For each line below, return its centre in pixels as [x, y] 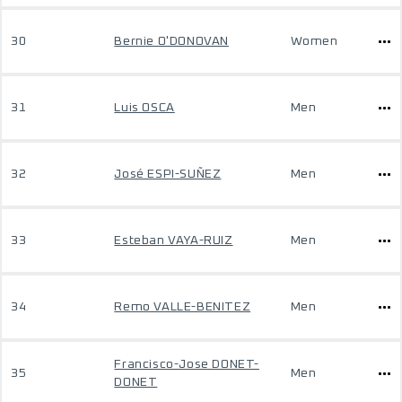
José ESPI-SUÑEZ [168, 174]
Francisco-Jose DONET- [187, 364]
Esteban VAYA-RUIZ [174, 240]
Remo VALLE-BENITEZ [183, 307]
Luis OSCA [144, 108]
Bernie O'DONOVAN [171, 41]
